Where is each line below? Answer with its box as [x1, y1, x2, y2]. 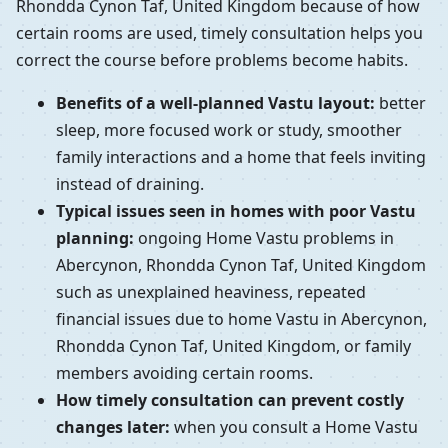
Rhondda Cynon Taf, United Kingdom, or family [56, 335, 411, 358]
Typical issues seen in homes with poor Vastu [56, 200, 416, 223]
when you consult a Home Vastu [170, 416, 418, 439]
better [375, 92, 426, 115]
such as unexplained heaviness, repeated [56, 281, 366, 304]
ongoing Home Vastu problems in [134, 227, 394, 250]
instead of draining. [56, 173, 204, 196]
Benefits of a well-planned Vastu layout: [56, 92, 375, 115]
